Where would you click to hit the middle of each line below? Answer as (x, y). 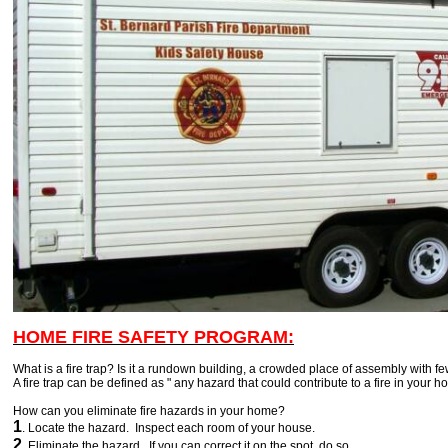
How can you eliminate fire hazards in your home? (149, 411)
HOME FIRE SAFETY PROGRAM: (153, 337)
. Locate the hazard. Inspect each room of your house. (168, 428)
